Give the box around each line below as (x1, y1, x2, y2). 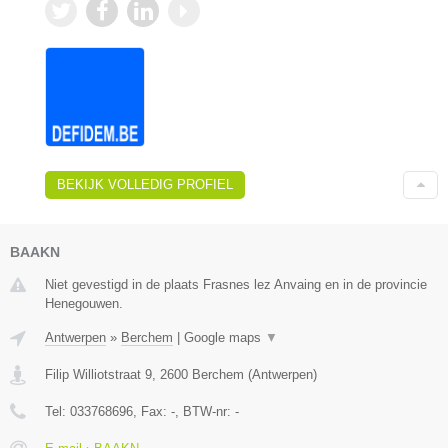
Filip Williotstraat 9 (45, 367, 152, 382)
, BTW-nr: (175, 404, 235, 419)
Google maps (184, 330, 265, 345)
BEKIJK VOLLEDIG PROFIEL (57, 177, 233, 192)
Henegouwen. (45, 296, 123, 311)
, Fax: (133, 404, 171, 419)
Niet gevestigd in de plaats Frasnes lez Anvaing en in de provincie (45, 277, 427, 292)
